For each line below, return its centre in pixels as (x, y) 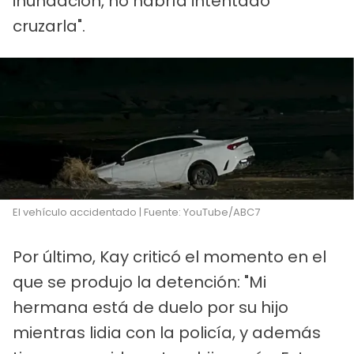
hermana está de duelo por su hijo (151, 308)
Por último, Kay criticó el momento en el (169, 257)
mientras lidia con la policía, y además (167, 333)
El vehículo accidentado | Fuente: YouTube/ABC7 (136, 213)
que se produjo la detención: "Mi (139, 282)
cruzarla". (49, 26)
